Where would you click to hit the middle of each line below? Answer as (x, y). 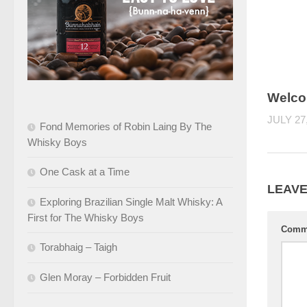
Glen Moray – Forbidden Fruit (105, 277)
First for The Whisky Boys (86, 217)
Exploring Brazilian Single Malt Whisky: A (131, 201)
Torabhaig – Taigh (78, 247)
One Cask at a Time (85, 171)
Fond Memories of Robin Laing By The (126, 126)
